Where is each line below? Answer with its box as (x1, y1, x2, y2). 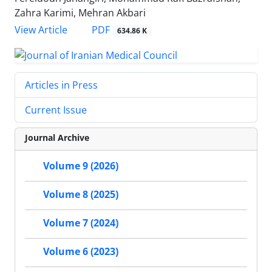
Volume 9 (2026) (43, 159, 118, 173)
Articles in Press (25, 78, 98, 92)
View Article (15, 23, 67, 37)
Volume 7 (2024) (43, 216, 118, 230)
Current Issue (25, 103, 87, 117)
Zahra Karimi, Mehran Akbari (15, 6, 146, 20)
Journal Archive (25, 132, 89, 143)
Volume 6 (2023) (43, 245, 118, 259)
